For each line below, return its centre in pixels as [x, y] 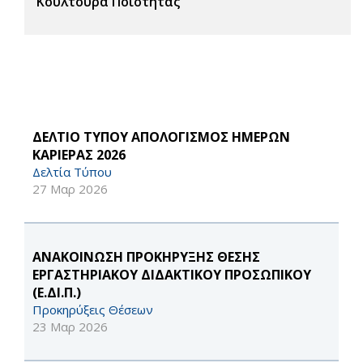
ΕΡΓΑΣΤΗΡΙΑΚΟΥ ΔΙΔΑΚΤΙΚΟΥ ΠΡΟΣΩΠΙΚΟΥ [172, 275]
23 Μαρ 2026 [70, 327]
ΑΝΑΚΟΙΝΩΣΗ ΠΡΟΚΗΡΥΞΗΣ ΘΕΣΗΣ [146, 257]
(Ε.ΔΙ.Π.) [57, 293]
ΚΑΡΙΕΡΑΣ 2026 [79, 155]
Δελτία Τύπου [72, 172]
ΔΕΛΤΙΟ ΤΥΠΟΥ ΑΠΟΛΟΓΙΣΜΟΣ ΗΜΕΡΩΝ [161, 137]
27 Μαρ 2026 [70, 189]
